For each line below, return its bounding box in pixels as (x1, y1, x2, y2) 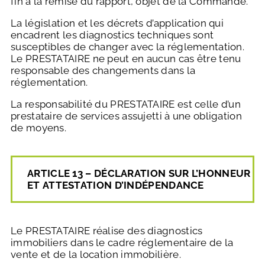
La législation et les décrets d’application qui (11, 17, 224, 30)
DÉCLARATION (93, 167, 166, 180)
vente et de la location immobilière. (11, 248, 181, 261)
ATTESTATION (42, 179, 112, 192)
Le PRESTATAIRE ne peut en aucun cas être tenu (11, 53, 241, 65)
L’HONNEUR (191, 167, 251, 180)
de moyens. (11, 122, 67, 134)
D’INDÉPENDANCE (114, 179, 204, 192)
